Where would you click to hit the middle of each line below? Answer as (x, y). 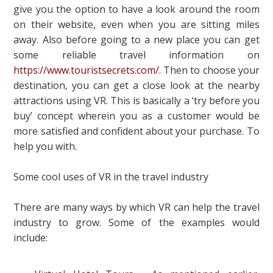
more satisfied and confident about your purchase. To (136, 131)
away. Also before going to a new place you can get (136, 40)
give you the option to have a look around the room (136, 9)
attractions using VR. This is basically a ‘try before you (136, 101)
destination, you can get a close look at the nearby (136, 86)
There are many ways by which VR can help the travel (136, 207)
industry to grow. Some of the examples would (136, 223)
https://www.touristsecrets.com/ (87, 70)
